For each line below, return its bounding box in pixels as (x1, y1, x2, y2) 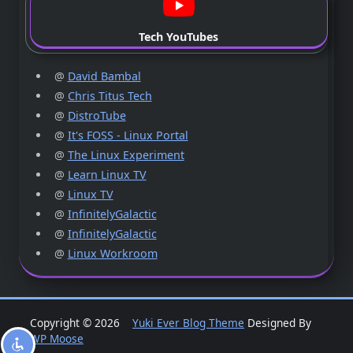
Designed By (244, 314, 311, 330)
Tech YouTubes (139, 28, 219, 44)
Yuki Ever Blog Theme (132, 314, 244, 330)
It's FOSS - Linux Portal (67, 127, 188, 143)
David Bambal (67, 68, 141, 84)
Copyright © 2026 (30, 314, 132, 330)
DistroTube (67, 107, 126, 123)
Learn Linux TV (67, 166, 147, 182)
